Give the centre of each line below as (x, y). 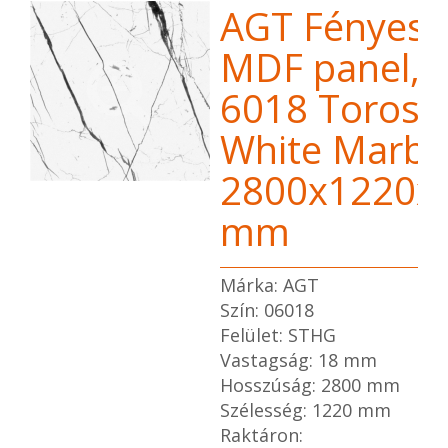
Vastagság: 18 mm (298, 360)
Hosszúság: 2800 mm (310, 385)
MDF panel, (320, 67)
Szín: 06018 (267, 310)
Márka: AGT (269, 285)
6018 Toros (320, 108)
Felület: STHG (278, 335)
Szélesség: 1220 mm (305, 410)
